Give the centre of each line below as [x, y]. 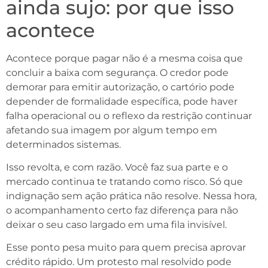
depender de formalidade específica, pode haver [122, 101]
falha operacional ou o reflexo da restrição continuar [129, 115]
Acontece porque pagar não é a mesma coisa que [124, 58]
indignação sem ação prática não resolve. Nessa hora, [131, 196]
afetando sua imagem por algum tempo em [112, 130]
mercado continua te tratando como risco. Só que [124, 181]
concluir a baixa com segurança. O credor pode [117, 72]
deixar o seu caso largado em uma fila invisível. [116, 224]
